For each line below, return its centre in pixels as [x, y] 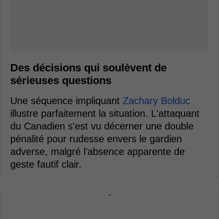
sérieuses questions [61, 81]
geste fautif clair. [46, 164]
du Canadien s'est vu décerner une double [102, 126]
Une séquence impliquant [66, 101]
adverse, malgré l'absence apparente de [98, 152]
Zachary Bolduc [156, 101]
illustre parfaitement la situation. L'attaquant [105, 114]
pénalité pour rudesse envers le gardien [96, 139]
